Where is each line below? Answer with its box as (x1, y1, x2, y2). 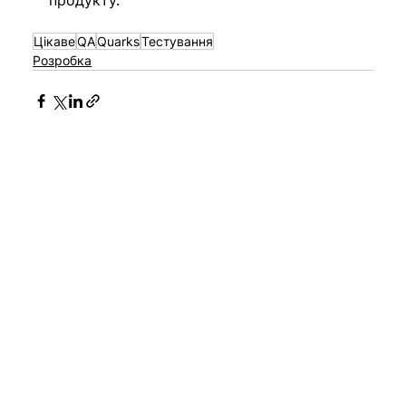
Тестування (141, 34, 214, 50)
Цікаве (34, 34, 76, 50)
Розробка (33, 53, 92, 69)
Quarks (97, 34, 140, 50)
